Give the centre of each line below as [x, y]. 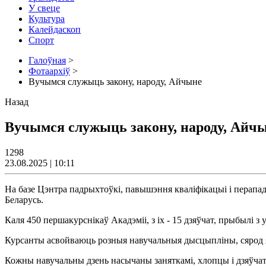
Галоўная [47, 60]
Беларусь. [24, 199]
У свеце [44, 8]
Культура [47, 18]
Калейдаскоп [55, 29]
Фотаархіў [49, 71]
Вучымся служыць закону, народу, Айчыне [115, 81]
